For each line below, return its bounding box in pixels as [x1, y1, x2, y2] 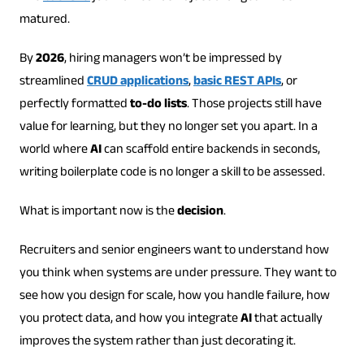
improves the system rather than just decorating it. [19, 331, 296, 353]
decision [176, 201, 223, 223]
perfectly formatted [19, 93, 130, 116]
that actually [251, 308, 323, 331]
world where [19, 139, 90, 162]
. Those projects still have [186, 93, 322, 116]
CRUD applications [86, 71, 188, 93]
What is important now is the [19, 201, 177, 223]
